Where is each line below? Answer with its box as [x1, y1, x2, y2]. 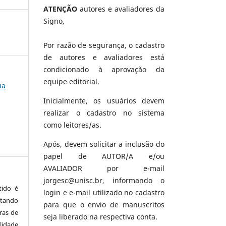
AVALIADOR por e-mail [43, 163, 164, 174]
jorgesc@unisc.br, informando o [43, 176, 164, 186]
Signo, [43, 16, 65, 26]
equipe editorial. [43, 77, 99, 87]
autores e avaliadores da [77, 4, 164, 14]
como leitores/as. [43, 120, 101, 130]
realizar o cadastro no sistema [43, 108, 164, 118]
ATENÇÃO [43, 4, 77, 14]
